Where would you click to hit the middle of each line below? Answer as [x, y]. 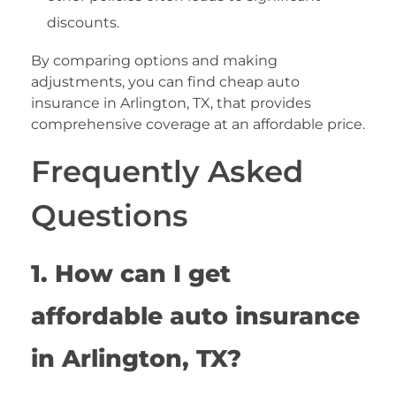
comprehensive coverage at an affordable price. [198, 125]
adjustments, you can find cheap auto [165, 82]
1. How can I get [131, 274]
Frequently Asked [167, 171]
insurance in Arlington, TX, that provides [171, 103]
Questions [110, 216]
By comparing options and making [154, 61]
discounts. [83, 23]
